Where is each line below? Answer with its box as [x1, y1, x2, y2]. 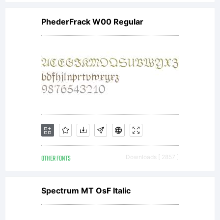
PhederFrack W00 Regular [41, 17, 143, 27]
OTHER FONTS [41, 153, 71, 165]
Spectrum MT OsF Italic [41, 186, 131, 195]
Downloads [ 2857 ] [126, 153, 179, 161]
